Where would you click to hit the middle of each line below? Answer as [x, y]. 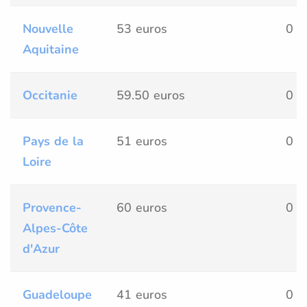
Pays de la [53, 141]
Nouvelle [48, 28]
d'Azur [41, 248]
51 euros [142, 141]
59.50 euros [151, 95]
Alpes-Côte [55, 228]
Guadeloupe [57, 294]
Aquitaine [51, 49]
